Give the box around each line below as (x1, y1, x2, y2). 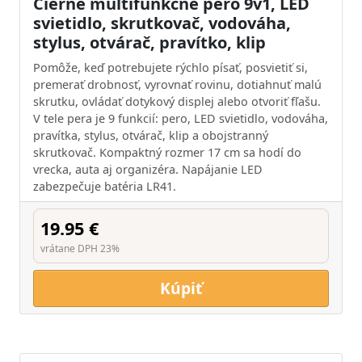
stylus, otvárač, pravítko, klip (33, 32, 266, 53)
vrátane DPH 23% (40, 242, 120, 255)
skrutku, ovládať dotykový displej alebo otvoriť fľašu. (33, 94, 321, 109)
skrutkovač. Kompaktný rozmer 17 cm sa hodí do (33, 145, 301, 160)
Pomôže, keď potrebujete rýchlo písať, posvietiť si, (33, 60, 308, 75)
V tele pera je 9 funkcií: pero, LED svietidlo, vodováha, (33, 111, 328, 126)
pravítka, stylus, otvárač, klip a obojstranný (33, 128, 268, 143)
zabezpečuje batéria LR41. (33, 179, 176, 194)
